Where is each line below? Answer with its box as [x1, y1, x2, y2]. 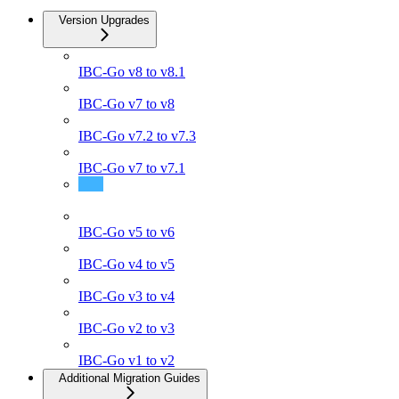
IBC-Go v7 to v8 [78, 95, 175, 111]
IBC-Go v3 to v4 [78, 288, 175, 304]
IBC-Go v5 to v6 [78, 224, 175, 240]
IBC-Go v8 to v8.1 [78, 63, 185, 79]
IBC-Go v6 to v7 [78, 191, 175, 208]
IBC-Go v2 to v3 [78, 320, 175, 336]
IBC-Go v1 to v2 [78, 352, 175, 368]
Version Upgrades [59, 12, 150, 27]
